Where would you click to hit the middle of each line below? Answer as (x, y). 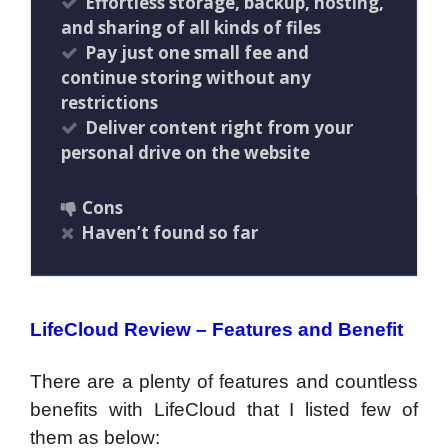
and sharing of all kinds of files (191, 27)
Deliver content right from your (219, 127)
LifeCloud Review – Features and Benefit (216, 329)
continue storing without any (186, 77)
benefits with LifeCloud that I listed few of (224, 409)
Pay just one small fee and (197, 52)
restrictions (109, 102)
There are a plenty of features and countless (224, 381)
